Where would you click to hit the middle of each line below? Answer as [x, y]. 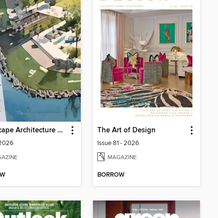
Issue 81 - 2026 [118, 143]
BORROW [111, 175]
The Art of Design [127, 130]
